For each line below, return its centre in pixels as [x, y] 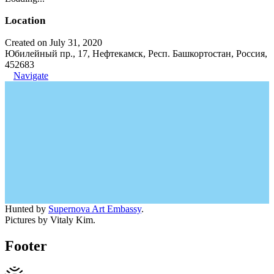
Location [25, 20]
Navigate [31, 75]
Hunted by [27, 209]
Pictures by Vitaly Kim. [50, 220]
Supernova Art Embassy [95, 209]
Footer [26, 246]
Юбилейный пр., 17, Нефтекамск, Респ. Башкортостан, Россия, [136, 53]
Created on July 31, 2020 [54, 42]
